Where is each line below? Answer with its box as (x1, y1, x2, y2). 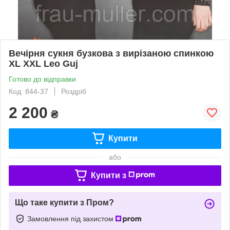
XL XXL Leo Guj (9, 58, 78, 69)
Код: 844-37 (9, 87, 48, 95)
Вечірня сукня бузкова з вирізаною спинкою (9, 48, 214, 59)
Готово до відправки (9, 74, 76, 83)
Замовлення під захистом (27, 214, 116, 223)
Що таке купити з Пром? (15, 198, 114, 207)
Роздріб (61, 87, 86, 95)
